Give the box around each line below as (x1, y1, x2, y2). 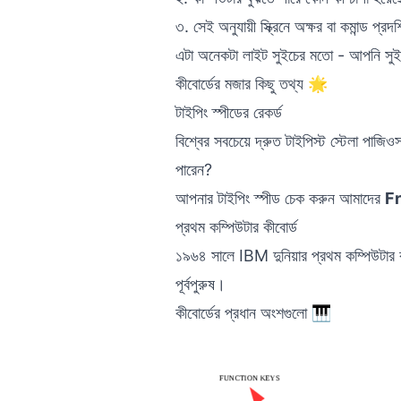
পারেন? (175, 159, 212, 179)
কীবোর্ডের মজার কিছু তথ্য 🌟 (175, 73, 328, 93)
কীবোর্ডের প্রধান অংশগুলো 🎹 (175, 303, 331, 322)
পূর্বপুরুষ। (175, 274, 226, 294)
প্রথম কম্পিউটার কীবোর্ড (175, 217, 297, 236)
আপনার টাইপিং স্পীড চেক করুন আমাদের (175, 188, 385, 208)
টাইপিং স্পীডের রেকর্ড (175, 102, 282, 122)
